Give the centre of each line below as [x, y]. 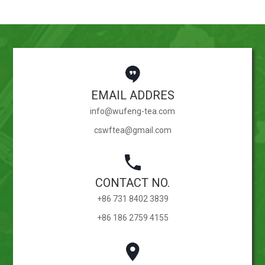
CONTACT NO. [132, 182]
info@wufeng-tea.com [132, 111]
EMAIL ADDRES [132, 95]
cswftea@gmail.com [132, 130]
